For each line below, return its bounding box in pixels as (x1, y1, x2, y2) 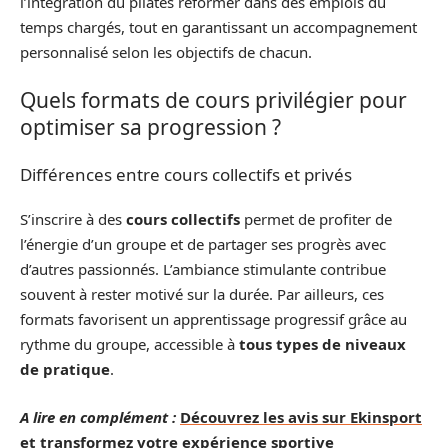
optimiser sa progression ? (20, 113, 281, 141)
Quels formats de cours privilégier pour (20, 86, 407, 114)
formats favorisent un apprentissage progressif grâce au (20, 309, 407, 329)
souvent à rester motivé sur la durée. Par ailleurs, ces (20, 284, 384, 304)
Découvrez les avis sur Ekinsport (180, 406, 422, 427)
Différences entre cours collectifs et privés (20, 162, 352, 186)
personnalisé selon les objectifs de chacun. (20, 41, 312, 62)
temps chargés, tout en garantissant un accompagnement (20, 16, 417, 37)
